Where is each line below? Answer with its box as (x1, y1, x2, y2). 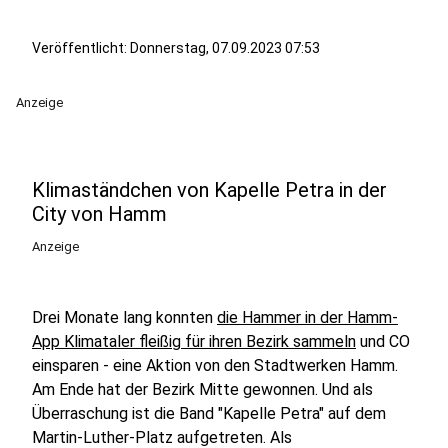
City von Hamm (32, 202, 167, 226)
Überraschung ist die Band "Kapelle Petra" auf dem (32, 404, 386, 423)
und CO (356, 332, 410, 351)
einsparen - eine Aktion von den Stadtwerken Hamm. (32, 356, 398, 375)
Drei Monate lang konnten (32, 308, 217, 327)
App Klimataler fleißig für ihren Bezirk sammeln (32, 332, 356, 351)
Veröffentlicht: (32, 40, 130, 56)
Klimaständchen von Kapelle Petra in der (32, 178, 387, 202)
